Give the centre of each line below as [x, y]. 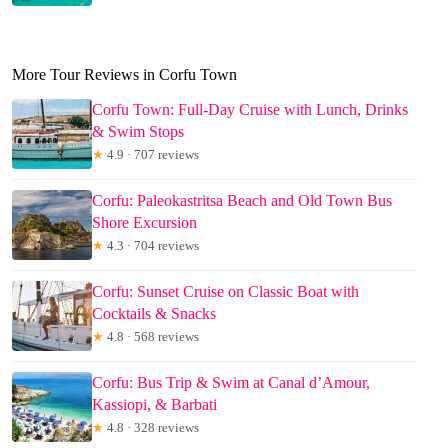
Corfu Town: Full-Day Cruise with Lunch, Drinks [250, 109]
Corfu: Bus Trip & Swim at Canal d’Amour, [231, 382]
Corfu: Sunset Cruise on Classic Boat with [225, 291]
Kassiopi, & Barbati [154, 404]
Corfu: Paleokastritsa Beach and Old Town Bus [242, 200]
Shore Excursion [144, 222]
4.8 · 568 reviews [151, 336]
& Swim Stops [138, 131]
